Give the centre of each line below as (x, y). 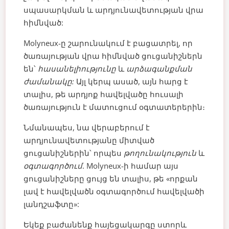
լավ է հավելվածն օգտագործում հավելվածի (114, 191)
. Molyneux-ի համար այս (131, 166)
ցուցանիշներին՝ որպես (73, 153)
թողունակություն (160, 153)
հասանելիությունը (77, 69)
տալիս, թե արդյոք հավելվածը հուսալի (104, 94)
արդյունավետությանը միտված (89, 140)
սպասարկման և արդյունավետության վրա (114, 10)
